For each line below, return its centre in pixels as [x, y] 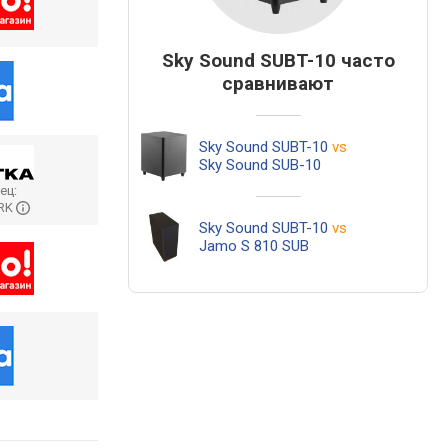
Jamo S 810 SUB [254, 246]
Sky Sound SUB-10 [260, 165]
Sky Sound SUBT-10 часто [278, 60]
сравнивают [278, 83]
